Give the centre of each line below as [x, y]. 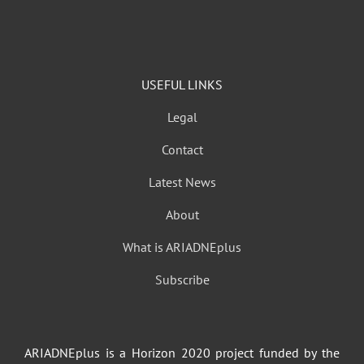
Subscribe [182, 279]
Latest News [182, 182]
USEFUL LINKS [182, 84]
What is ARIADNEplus [182, 247]
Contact [182, 149]
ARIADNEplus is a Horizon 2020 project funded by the [182, 353]
